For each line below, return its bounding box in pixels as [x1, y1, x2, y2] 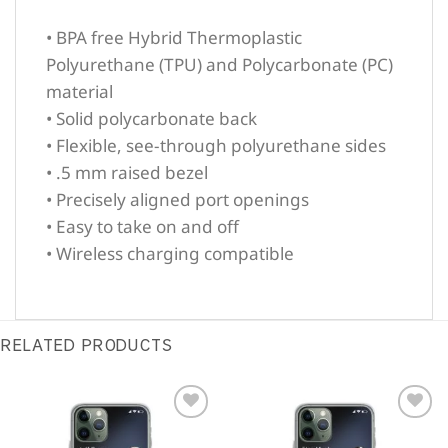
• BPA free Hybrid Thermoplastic [46, 25, 302, 49]
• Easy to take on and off [46, 214, 239, 238]
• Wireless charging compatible [46, 241, 294, 265]
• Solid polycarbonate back [46, 106, 257, 130]
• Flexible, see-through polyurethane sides [46, 133, 386, 157]
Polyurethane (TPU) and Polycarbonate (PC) [46, 52, 393, 76]
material [46, 79, 113, 103]
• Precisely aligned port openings [46, 187, 309, 211]
